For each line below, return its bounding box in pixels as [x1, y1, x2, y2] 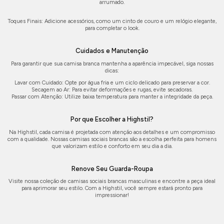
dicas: [105, 67, 119, 74]
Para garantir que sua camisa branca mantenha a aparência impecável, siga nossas [10, 60, 213, 67]
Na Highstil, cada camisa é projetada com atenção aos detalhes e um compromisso [9, 128, 215, 135]
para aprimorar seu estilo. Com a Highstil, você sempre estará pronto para [21, 185, 202, 192]
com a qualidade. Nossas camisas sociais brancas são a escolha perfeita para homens [7, 135, 216, 142]
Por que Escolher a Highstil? [70, 115, 153, 123]
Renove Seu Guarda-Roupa [71, 164, 153, 172]
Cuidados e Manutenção [75, 47, 148, 54]
